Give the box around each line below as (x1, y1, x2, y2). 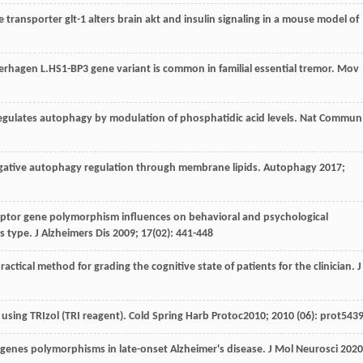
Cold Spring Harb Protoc (129, 310, 243, 322)
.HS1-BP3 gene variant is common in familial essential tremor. (45, 62, 337, 75)
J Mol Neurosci (268, 343, 338, 356)
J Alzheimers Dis (35, 227, 110, 240)
